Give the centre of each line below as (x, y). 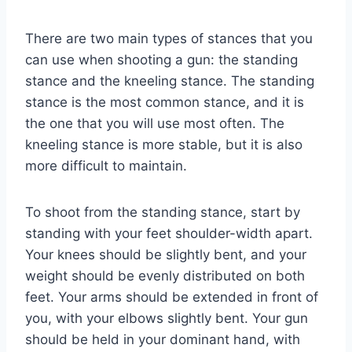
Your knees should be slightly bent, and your (166, 254)
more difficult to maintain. (106, 165)
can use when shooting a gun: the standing (161, 59)
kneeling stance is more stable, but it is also (164, 144)
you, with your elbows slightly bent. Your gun (167, 318)
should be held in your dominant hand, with (163, 339)
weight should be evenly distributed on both (165, 275)
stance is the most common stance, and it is (165, 102)
